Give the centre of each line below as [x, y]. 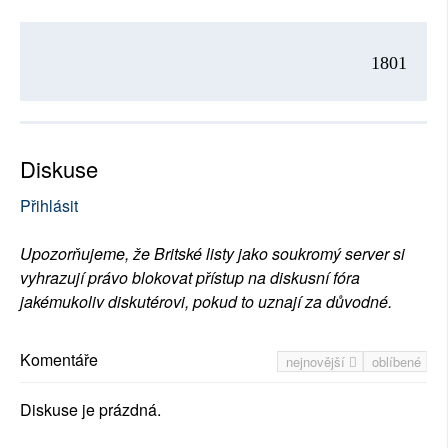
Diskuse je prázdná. [90, 409]
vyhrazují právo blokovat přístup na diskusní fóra [190, 277]
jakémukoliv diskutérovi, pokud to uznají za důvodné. [206, 301]
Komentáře [59, 359]
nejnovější [317, 361]
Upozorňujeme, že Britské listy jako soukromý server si [212, 253]
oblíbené [396, 361]
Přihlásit [49, 205]
